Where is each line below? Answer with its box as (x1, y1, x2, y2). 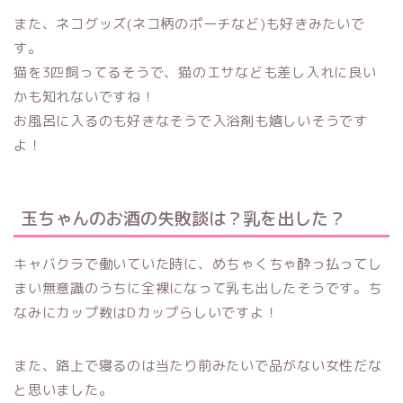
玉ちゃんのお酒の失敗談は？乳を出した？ (21, 206, 345, 231)
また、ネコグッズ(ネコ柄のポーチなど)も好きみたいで (13, 13, 365, 33)
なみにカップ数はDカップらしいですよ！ (13, 303, 279, 323)
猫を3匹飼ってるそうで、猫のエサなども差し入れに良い (13, 62, 377, 82)
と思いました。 (13, 381, 113, 400)
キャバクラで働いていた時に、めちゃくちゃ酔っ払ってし (13, 255, 382, 274)
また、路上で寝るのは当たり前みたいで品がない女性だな (13, 356, 382, 376)
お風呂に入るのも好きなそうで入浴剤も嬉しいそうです (13, 111, 368, 130)
